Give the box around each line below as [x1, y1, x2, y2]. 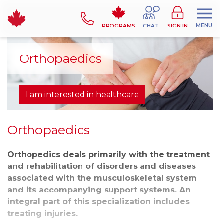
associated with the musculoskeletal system [7, 173, 197, 183]
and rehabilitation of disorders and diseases [7, 162, 196, 171]
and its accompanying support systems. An [7, 185, 191, 194]
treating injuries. [7, 209, 78, 218]
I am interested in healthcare [26, 90, 139, 99]
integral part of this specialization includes [7, 197, 190, 206]
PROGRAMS [102, 23, 135, 29]
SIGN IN [167, 23, 188, 29]
